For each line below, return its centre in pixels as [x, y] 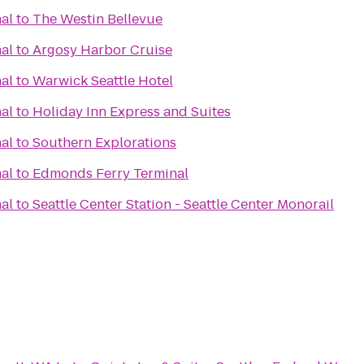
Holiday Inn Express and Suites [132, 112]
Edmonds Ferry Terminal [110, 173]
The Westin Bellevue [97, 19]
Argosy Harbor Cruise [102, 50]
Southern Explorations [104, 143]
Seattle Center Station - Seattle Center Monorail [183, 204]
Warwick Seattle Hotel [103, 81]
